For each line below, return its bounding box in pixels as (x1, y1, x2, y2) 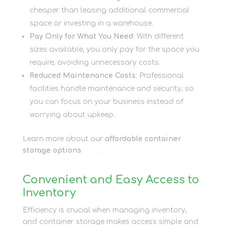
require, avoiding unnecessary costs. (29, 59, 160, 66)
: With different (133, 33, 184, 40)
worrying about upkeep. (29, 111, 115, 119)
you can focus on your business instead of (29, 98, 183, 105)
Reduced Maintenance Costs (29, 72, 136, 79)
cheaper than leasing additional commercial (29, 7, 189, 14)
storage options (22, 147, 81, 154)
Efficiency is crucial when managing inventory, (22, 206, 187, 214)
